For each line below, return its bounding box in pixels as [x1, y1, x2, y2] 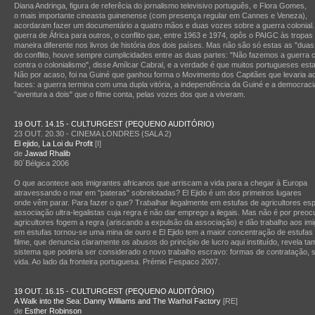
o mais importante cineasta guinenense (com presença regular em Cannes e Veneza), [14, 11, 307, 20]
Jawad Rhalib [25, 149, 70, 157]
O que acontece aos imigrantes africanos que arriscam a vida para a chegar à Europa [14, 179, 307, 187]
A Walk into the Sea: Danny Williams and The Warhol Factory [14, 297, 221, 305]
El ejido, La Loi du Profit [14, 139, 93, 148]
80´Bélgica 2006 [14, 159, 69, 167]
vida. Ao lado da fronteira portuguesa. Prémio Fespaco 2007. [14, 257, 220, 266]
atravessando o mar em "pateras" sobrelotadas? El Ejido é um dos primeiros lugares [14, 188, 302, 197]
